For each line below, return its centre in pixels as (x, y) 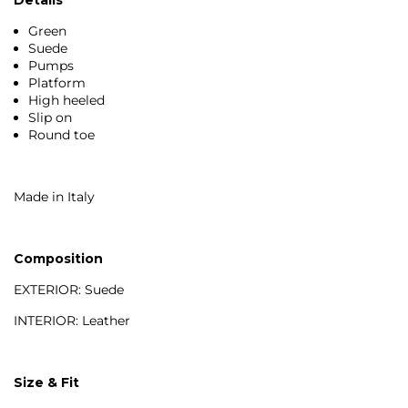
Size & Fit (46, 382)
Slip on (51, 117)
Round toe (62, 134)
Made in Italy (56, 196)
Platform (57, 82)
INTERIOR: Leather (72, 320)
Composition (58, 258)
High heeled (67, 100)
